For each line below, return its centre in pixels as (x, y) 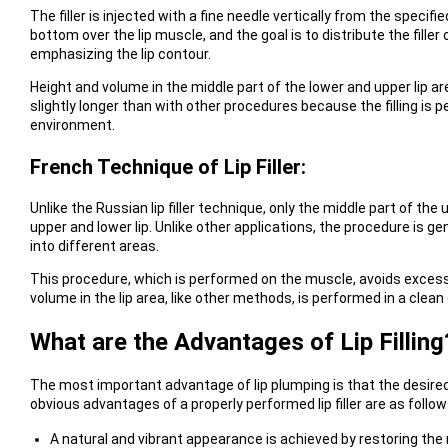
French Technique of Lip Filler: (167, 166)
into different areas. (94, 245)
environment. (72, 124)
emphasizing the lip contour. (120, 53)
